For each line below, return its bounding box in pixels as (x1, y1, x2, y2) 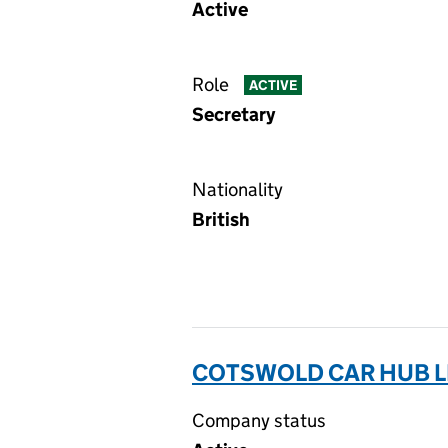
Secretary (192, 103, 275, 126)
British (192, 208, 250, 231)
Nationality (192, 178, 283, 201)
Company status (192, 409, 326, 432)
